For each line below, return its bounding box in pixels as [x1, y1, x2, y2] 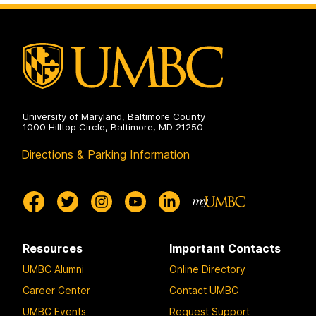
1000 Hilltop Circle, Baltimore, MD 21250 [23, 121, 203, 133]
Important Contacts [169, 241, 281, 256]
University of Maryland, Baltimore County [23, 111, 205, 123]
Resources [23, 241, 83, 256]
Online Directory [169, 262, 245, 275]
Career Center [23, 284, 90, 296]
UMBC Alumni [23, 262, 84, 275]
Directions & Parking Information [21, 147, 190, 162]
